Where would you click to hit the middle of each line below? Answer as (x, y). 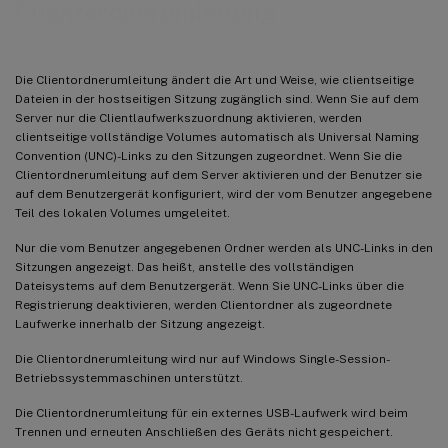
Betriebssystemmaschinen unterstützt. (129, 377)
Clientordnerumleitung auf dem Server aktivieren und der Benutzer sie (218, 174)
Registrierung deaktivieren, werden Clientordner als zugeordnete (203, 304)
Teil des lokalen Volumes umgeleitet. (122, 212)
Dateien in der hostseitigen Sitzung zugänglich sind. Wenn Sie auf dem (217, 98)
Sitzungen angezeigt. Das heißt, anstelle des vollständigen (184, 266)
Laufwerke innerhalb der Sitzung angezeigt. (140, 323)
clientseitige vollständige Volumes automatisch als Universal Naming (217, 136)
